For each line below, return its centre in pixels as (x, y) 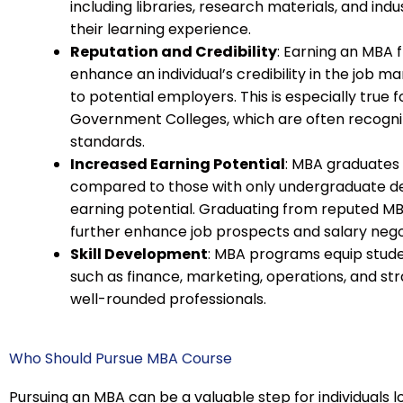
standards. (107, 141)
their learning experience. (161, 29)
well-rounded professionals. (168, 299)
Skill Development (139, 254)
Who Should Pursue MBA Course (121, 358)
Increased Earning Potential (178, 164)
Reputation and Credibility (174, 51)
